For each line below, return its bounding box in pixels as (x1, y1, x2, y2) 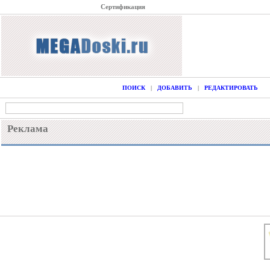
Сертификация (101, 3, 145, 10)
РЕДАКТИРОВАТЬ (204, 84, 258, 91)
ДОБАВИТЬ (157, 84, 192, 91)
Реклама (7, 123, 48, 134)
